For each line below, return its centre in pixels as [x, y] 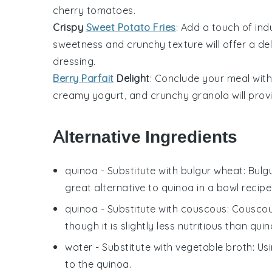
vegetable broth [214, 247]
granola [210, 95]
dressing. [74, 61]
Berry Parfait [83, 78]
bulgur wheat [212, 170]
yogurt [108, 95]
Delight [132, 78]
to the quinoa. [98, 264]
